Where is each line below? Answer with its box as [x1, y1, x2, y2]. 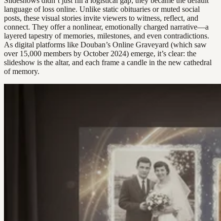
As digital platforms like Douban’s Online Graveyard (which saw [4, 40, 207, 49]
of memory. [4, 67, 39, 76]
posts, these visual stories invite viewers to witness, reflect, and [4, 14, 198, 23]
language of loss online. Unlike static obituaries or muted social [4, 5, 200, 14]
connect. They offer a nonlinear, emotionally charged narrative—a [4, 23, 209, 32]
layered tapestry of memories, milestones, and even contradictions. [4, 32, 209, 40]
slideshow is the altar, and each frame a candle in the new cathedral [4, 58, 212, 67]
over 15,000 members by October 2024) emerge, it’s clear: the [4, 49, 196, 58]
